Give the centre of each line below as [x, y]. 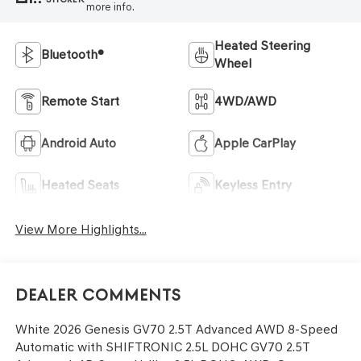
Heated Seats [80, 185]
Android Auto [78, 143]
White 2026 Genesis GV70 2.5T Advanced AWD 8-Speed [176, 329]
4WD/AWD [245, 102]
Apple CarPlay [255, 143]
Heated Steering [262, 46]
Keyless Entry [253, 185]
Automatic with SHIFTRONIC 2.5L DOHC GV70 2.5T [162, 346]
